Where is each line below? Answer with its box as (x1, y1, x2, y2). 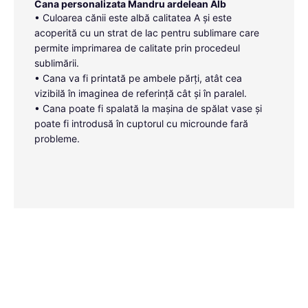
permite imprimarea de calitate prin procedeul (34, 42, 240, 54)
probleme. (34, 133, 80, 144)
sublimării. (34, 57, 79, 69)
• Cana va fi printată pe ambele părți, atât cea (34, 72, 242, 84)
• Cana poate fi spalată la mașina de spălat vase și (34, 102, 262, 114)
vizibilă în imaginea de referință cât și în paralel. (34, 87, 247, 99)
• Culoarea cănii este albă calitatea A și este (34, 12, 232, 23)
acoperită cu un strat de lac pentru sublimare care (34, 27, 259, 38)
